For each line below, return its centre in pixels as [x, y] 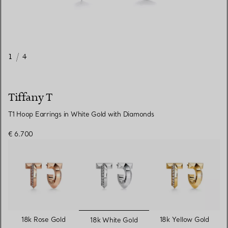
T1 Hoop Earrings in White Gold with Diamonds [81, 114]
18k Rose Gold [43, 219]
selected [131, 216]
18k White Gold [114, 220]
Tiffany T [30, 98]
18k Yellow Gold [184, 219]
